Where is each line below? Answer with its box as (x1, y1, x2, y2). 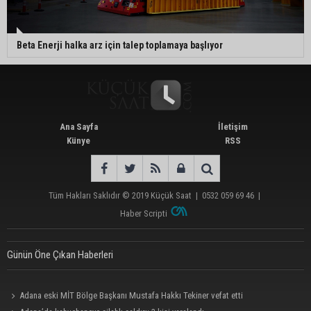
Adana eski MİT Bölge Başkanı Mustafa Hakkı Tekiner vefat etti (19, 290, 244, 301)
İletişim (217, 121, 248, 133)
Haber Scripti (120, 208, 168, 219)
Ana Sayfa (59, 121, 98, 133)
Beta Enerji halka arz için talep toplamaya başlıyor (17, 40, 223, 51)
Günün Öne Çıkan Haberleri (7, 249, 113, 262)
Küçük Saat (151, 190, 192, 201)
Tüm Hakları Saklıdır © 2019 (49, 190, 151, 201)
